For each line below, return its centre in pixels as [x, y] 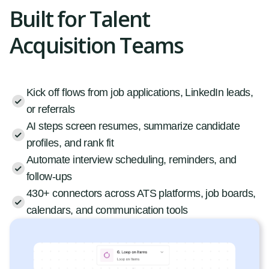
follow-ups [49, 177]
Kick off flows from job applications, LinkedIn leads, [140, 92]
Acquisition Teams [97, 45]
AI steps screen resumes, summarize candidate [133, 126]
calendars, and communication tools [107, 210]
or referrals [51, 109]
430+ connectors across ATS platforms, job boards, [141, 193]
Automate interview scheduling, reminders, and [131, 160]
